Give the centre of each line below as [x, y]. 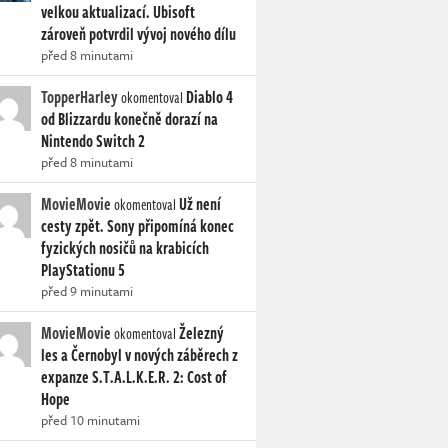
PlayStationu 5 [83, 270]
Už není [200, 204]
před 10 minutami [90, 420]
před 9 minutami [87, 291]
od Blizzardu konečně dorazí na [129, 119]
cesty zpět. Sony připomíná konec [137, 226]
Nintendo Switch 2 [93, 141]
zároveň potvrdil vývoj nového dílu [138, 34]
